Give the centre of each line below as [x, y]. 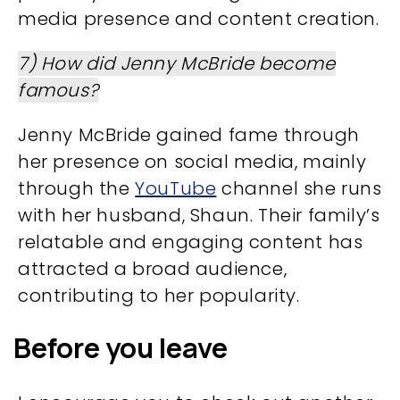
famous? [58, 91]
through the [77, 189]
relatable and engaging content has [191, 242]
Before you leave [121, 348]
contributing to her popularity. [159, 296]
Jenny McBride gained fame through [189, 135]
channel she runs [299, 189]
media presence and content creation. [199, 19]
